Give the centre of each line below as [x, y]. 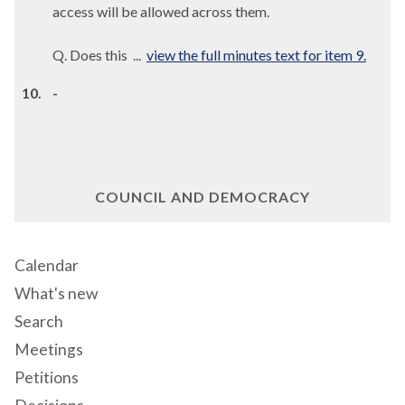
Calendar [47, 265]
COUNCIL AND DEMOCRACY [202, 197]
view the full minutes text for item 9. [256, 55]
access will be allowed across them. [161, 11]
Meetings [49, 349]
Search [39, 321]
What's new [56, 293]
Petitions [47, 377]
